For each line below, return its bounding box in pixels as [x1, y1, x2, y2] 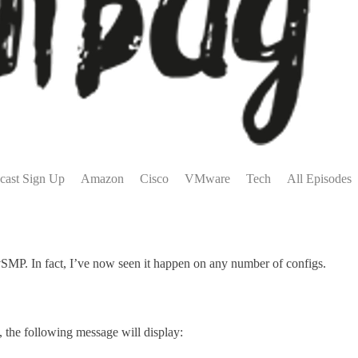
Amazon [81, 172, 124, 185]
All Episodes [287, 172, 352, 185]
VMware [185, 172, 230, 185]
